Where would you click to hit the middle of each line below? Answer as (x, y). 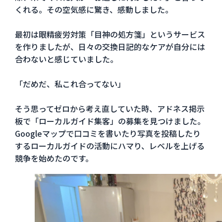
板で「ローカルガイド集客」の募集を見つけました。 (110, 121)
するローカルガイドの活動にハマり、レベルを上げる (110, 145)
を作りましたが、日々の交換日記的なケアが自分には (110, 46)
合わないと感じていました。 (66, 59)
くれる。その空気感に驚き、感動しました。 (94, 9)
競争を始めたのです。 (54, 158)
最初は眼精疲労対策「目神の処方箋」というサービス (110, 34)
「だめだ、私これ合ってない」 (70, 83)
